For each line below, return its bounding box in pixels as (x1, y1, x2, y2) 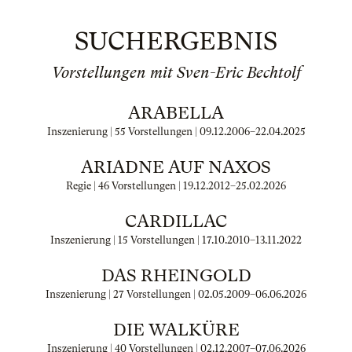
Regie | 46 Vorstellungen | (66, 180, 183, 192)
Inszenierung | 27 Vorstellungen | (46, 288, 198, 300)
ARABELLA (128, 103, 224, 123)
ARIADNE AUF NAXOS (81, 157, 271, 177)
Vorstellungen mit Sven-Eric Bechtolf (51, 64, 301, 82)
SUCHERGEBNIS (75, 27, 277, 56)
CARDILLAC (125, 211, 227, 231)
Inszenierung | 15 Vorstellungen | (50, 234, 202, 246)
